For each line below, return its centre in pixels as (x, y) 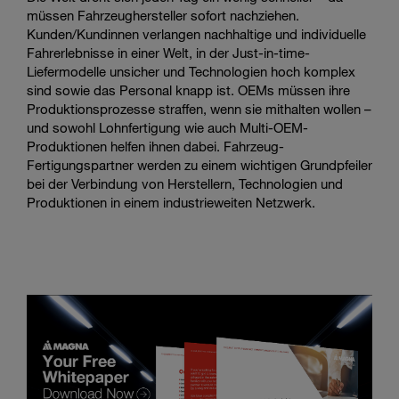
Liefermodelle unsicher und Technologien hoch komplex (191, 71)
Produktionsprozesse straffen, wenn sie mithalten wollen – (199, 108)
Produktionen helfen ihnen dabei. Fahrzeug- (155, 146)
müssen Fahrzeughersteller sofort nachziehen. (163, 15)
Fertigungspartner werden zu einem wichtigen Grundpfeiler (199, 164)
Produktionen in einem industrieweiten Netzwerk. (171, 202)
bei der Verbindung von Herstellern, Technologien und (185, 183)
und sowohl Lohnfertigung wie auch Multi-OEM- (167, 127)
